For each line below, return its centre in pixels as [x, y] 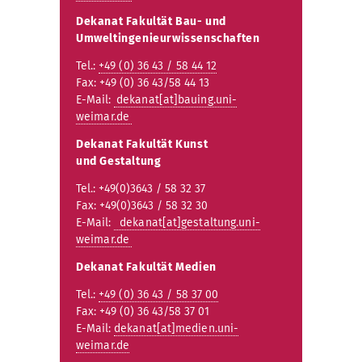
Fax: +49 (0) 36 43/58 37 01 [143, 312]
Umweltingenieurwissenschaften [168, 39]
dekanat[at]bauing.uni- [177, 100]
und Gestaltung [119, 162]
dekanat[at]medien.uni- [177, 329]
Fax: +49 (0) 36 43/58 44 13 [143, 83]
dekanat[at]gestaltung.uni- [188, 223]
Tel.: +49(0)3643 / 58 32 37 [142, 189]
